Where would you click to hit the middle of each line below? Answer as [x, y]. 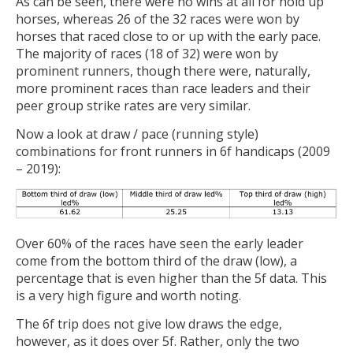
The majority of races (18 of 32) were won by [147, 54]
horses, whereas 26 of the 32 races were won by [158, 19]
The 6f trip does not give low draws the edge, [149, 323]
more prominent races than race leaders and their [163, 89]
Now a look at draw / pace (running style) [137, 134]
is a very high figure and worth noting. [128, 296]
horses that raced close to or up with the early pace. [168, 37]
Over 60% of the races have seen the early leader [160, 244]
